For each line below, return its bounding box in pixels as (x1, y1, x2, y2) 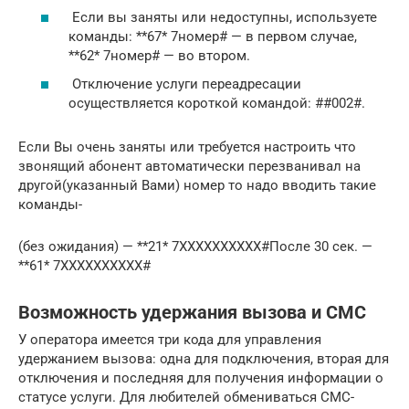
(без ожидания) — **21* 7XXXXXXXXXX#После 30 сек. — (18, 238, 372, 256)
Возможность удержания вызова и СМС (18, 301, 366, 323)
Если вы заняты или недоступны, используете (68, 8, 377, 26)
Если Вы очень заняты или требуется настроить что (18, 139, 356, 156)
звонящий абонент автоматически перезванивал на (18, 158, 361, 175)
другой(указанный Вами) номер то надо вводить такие (18, 177, 376, 194)
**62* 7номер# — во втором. (68, 47, 254, 64)
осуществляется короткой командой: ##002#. (68, 95, 365, 112)
